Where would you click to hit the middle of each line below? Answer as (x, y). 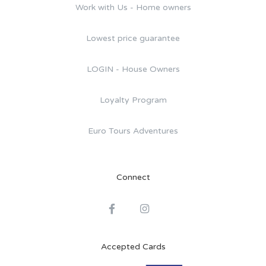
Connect (133, 178)
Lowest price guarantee (133, 39)
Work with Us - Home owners (133, 8)
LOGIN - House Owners (133, 69)
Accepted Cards (133, 247)
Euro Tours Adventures (133, 131)
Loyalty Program (133, 100)
